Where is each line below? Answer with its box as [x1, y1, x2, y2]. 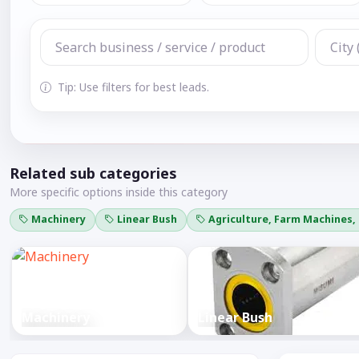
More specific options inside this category [10, 184, 228, 200]
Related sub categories [10, 163, 177, 183]
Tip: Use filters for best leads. [54, 79, 209, 95]
